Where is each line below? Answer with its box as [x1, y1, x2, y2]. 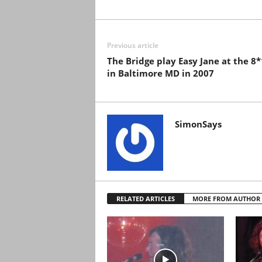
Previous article [106, 40, 158, 50]
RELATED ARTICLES [116, 194, 175, 203]
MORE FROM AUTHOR [192, 194, 260, 203]
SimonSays [174, 118, 222, 130]
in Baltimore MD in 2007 [106, 67, 214, 79]
